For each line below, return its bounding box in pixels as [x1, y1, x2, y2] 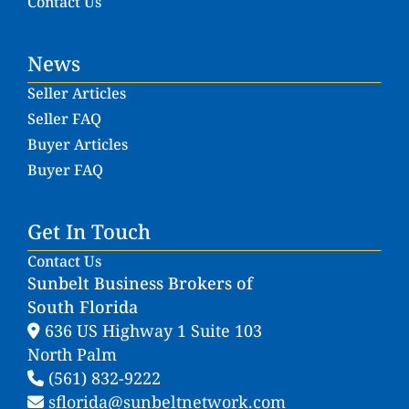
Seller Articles [27, 82, 126, 103]
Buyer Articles [27, 133, 128, 154]
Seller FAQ [27, 108, 101, 129]
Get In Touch [27, 216, 151, 245]
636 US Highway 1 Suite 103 [40, 319, 262, 341]
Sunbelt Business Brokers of [27, 271, 253, 294]
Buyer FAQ [27, 159, 103, 180]
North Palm [27, 342, 117, 365]
